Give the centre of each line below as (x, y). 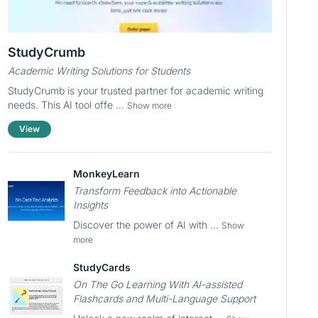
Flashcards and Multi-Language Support (164, 298)
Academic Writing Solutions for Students (99, 71)
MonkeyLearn (106, 174)
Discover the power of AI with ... (147, 225)
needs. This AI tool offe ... (67, 105)
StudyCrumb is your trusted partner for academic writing (135, 91)
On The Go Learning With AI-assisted (157, 284)
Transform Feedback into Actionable (154, 191)
